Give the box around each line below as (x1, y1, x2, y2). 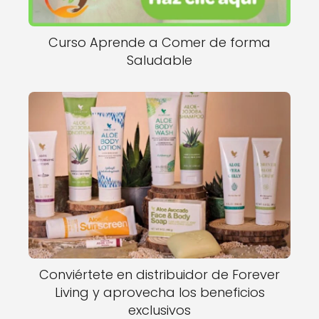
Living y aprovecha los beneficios (54, 283, 265, 302)
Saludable (127, 51, 192, 70)
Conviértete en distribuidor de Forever (39, 266, 280, 284)
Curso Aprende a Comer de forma (48, 33, 271, 52)
